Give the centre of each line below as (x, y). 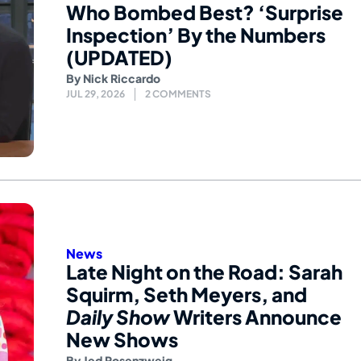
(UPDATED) (119, 58)
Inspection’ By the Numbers (196, 35)
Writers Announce (256, 316)
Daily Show (118, 316)
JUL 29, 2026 (95, 94)
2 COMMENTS (178, 94)
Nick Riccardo (122, 79)
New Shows (122, 339)
